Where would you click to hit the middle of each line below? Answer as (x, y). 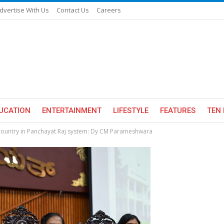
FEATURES (178, 110)
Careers (109, 10)
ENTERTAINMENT (72, 110)
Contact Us (73, 10)
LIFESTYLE (131, 110)
